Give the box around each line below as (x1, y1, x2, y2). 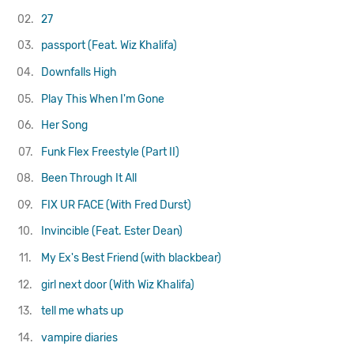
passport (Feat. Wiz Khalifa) (40, 39, 177, 53)
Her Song (40, 119, 88, 133)
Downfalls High (40, 65, 117, 79)
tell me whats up (40, 304, 123, 318)
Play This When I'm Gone (40, 92, 164, 106)
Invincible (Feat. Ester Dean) (40, 224, 183, 239)
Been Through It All (40, 171, 137, 186)
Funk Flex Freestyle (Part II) (40, 145, 179, 159)
